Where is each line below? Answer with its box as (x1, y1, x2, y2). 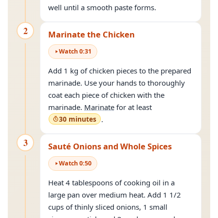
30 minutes (59, 114, 96, 124)
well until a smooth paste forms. (48, 2, 156, 12)
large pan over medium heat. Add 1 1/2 (48, 190, 181, 200)
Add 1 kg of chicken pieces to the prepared (48, 66, 191, 75)
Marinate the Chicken (48, 29, 135, 40)
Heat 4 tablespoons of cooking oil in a (48, 178, 175, 187)
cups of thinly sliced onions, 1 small (48, 202, 167, 212)
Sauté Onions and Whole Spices (48, 141, 172, 152)
